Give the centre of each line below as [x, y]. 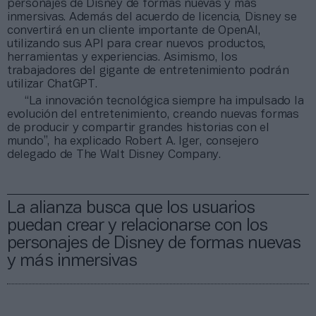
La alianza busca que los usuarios [131, 208]
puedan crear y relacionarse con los [137, 226]
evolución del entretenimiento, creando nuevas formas [153, 114]
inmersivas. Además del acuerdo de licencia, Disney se [152, 17]
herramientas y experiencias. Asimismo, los [122, 57]
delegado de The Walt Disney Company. [114, 154]
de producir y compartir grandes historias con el [138, 128]
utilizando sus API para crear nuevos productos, [137, 44]
